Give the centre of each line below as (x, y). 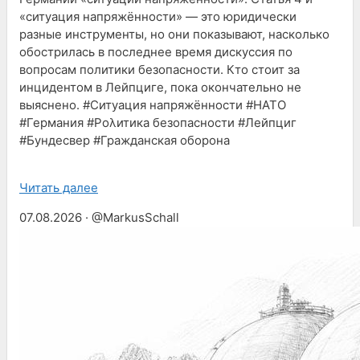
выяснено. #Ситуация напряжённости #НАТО (153, 104)
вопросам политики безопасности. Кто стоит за (160, 69)
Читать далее (59, 187)
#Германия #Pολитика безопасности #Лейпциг (158, 122)
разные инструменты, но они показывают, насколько (174, 34)
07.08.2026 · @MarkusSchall (99, 217)
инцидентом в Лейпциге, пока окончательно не (160, 87)
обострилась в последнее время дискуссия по (156, 51)
